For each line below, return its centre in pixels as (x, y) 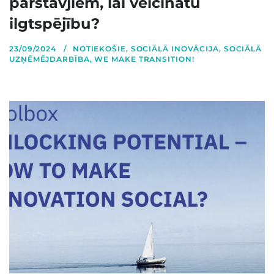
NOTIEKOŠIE (99, 48)
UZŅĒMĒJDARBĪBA (50, 59)
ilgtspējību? (54, 23)
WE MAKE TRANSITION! (144, 59)
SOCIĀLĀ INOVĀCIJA (175, 48)
